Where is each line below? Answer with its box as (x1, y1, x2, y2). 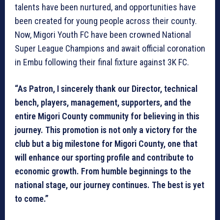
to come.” (15, 193, 49, 204)
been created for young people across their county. (15, 16, 197, 27)
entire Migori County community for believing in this (15, 111, 199, 122)
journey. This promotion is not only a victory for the (15, 125, 197, 136)
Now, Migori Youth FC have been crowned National (15, 29, 191, 40)
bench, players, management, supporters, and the (15, 97, 191, 108)
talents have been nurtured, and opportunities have (15, 2, 196, 13)
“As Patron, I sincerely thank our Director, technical (15, 83, 197, 94)
